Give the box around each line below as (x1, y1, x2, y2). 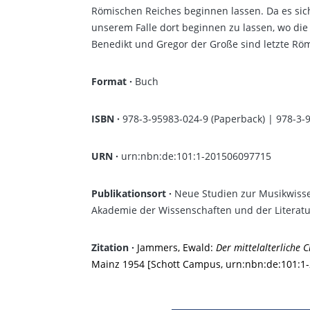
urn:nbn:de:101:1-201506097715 (121, 149, 271, 163)
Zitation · (91, 241, 137, 254)
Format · (91, 75, 132, 88)
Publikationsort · (91, 187, 174, 200)
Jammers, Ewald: (137, 241, 216, 254)
